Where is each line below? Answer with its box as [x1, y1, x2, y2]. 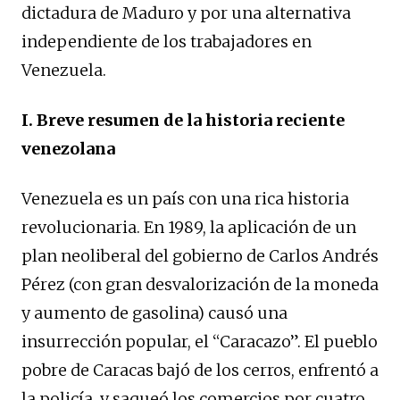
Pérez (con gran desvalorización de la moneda [21, 273, 379, 295]
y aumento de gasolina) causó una [21, 302, 287, 323]
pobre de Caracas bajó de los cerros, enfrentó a [21, 359, 379, 380]
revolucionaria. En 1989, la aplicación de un [21, 216, 356, 237]
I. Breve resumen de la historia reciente [21, 109, 345, 130]
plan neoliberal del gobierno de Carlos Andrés [21, 245, 379, 266]
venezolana [21, 137, 115, 159]
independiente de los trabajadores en [21, 30, 312, 52]
